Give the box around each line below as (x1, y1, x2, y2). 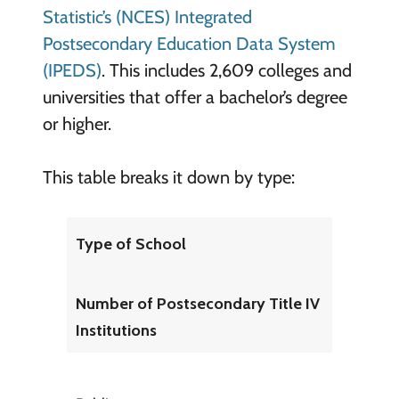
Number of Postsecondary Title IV (76, 294, 321, 314)
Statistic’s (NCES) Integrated (42, 5, 252, 28)
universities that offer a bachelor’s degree (42, 85, 347, 108)
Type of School (76, 233, 187, 254)
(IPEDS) (42, 59, 102, 81)
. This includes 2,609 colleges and (101, 59, 352, 81)
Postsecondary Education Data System (42, 32, 336, 54)
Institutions (76, 321, 158, 341)
